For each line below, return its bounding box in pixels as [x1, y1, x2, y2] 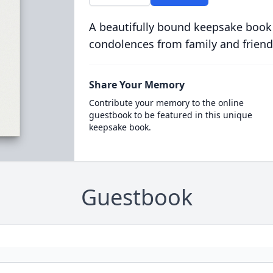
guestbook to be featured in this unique [88, 109, 252, 121]
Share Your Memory [88, 78, 185, 91]
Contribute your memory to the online [88, 97, 244, 108]
